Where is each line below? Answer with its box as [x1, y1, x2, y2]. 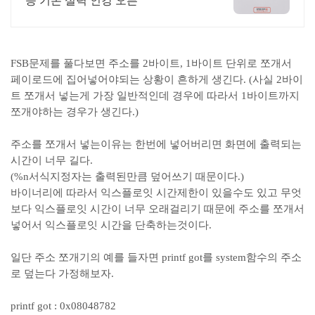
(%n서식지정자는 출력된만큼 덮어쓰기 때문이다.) [11, 171, 244, 182]
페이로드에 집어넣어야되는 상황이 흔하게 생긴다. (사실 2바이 [11, 74, 303, 85]
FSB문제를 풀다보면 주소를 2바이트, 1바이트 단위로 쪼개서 [11, 58, 292, 69]
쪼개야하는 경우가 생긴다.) [11, 106, 139, 117]
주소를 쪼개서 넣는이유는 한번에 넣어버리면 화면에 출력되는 [11, 139, 302, 150]
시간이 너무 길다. [11, 155, 96, 166]
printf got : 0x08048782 [11, 300, 116, 311]
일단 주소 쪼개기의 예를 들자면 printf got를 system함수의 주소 [11, 252, 302, 263]
